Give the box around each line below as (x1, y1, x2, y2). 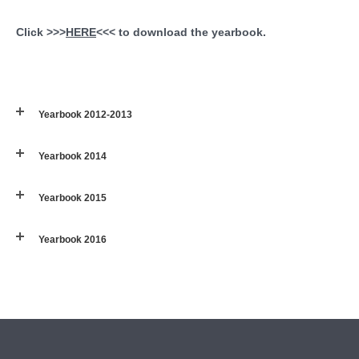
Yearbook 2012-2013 (38, 108, 132, 120)
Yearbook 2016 (38, 234, 107, 246)
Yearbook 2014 (38, 150, 107, 162)
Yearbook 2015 (38, 192, 107, 204)
